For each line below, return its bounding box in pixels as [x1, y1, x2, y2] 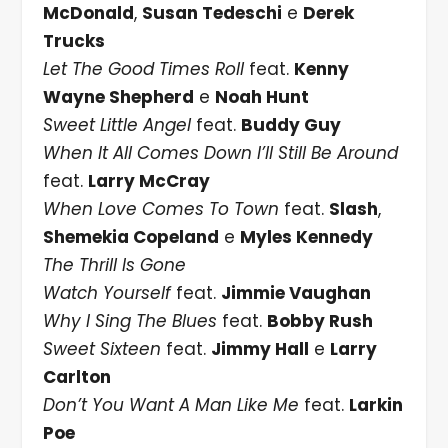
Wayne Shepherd [42, 85, 194, 110]
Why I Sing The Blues [42, 309, 217, 334]
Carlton [42, 365, 111, 390]
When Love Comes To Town [42, 197, 279, 222]
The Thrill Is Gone [42, 253, 186, 278]
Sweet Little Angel [42, 113, 191, 138]
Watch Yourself [42, 281, 171, 306]
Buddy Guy [240, 113, 341, 138]
